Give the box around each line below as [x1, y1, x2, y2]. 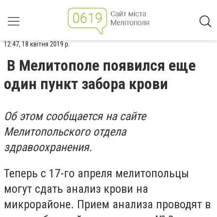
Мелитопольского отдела [4, 125, 126, 139]
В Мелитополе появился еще [7, 56, 196, 75]
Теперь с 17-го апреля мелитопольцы [4, 166, 189, 180]
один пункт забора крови [4, 75, 168, 93]
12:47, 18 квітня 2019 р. [4, 40, 70, 48]
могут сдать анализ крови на [4, 182, 148, 196]
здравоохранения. [4, 140, 92, 154]
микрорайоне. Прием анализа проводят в [4, 197, 211, 211]
